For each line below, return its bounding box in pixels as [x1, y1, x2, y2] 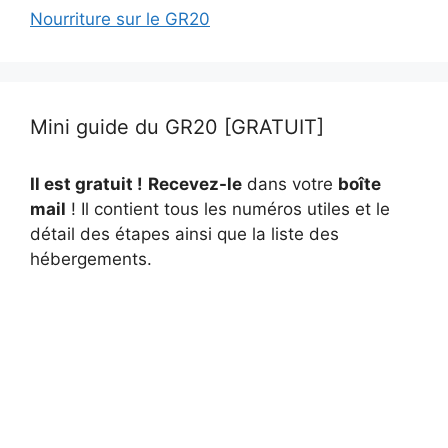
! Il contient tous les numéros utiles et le [66, 198, 390, 219]
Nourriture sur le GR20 [30, 8, 210, 29]
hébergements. [30, 248, 152, 269]
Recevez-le [148, 173, 242, 194]
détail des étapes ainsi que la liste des [30, 223, 339, 244]
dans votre [242, 173, 338, 194]
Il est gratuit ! [30, 173, 143, 194]
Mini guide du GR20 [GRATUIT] [30, 114, 324, 139]
